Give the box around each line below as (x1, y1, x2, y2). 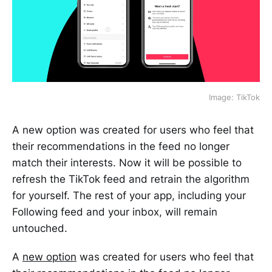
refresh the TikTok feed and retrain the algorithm (12, 173, 250, 186)
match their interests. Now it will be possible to (12, 157, 242, 169)
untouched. (12, 222, 67, 235)
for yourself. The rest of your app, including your (12, 189, 246, 202)
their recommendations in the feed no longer (12, 140, 229, 153)
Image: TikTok (209, 92, 260, 103)
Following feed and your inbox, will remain (12, 206, 217, 219)
